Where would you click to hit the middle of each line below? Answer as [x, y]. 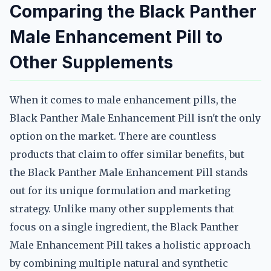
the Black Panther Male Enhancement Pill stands [129, 172]
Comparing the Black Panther [133, 11]
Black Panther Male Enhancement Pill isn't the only [135, 118]
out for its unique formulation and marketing [120, 191]
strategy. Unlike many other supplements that [122, 209]
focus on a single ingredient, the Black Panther [124, 227]
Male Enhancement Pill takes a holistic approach [130, 245]
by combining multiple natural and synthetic [119, 263]
